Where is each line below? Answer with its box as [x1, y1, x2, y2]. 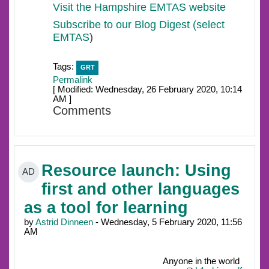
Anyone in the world [163, 256, 240, 266]
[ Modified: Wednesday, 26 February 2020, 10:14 [53, 85, 242, 95]
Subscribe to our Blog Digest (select [53, 19, 225, 31]
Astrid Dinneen [35, 217, 93, 227]
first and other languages [41, 180, 240, 198]
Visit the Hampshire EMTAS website [53, 1, 226, 14]
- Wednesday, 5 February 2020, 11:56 [93, 217, 242, 227]
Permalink [53, 75, 92, 85]
